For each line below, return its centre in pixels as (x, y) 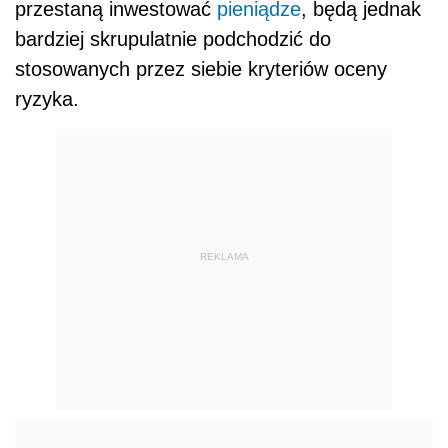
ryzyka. (47, 99)
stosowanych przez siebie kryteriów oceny (201, 69)
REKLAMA (224, 256)
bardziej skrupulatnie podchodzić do (173, 39)
